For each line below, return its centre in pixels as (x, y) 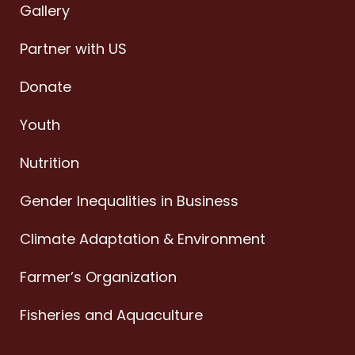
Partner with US (73, 48)
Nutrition (50, 162)
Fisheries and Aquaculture (111, 315)
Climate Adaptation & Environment (143, 239)
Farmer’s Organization (98, 277)
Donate (46, 86)
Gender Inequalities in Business (129, 200)
